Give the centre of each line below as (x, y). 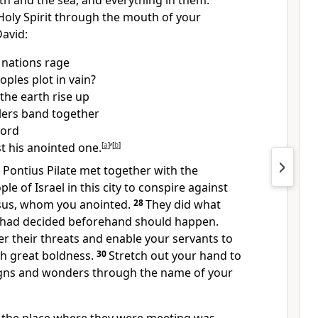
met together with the (137, 170)
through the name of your (161, 273)
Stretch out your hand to (175, 256)
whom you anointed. (74, 204)
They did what (183, 204)
